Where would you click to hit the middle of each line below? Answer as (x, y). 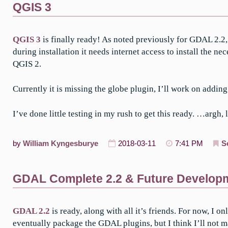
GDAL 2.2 (31, 211)
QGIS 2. (27, 64)
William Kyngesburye (61, 144)
